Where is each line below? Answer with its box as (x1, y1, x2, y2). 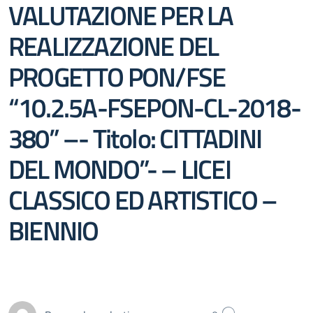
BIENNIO (8, 210, 99, 251)
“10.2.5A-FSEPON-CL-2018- (8, 87, 300, 128)
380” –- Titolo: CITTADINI (8, 117, 262, 159)
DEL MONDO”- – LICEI (8, 148, 231, 189)
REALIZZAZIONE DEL (8, 25, 219, 66)
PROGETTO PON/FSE (8, 56, 226, 97)
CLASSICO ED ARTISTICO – (8, 179, 277, 220)
